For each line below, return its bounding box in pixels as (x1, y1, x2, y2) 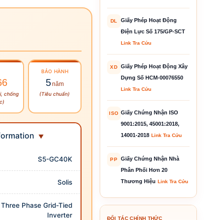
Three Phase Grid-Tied (1, 201, 73, 209)
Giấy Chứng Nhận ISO (120, 109, 178, 115)
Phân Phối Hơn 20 (120, 166, 167, 173)
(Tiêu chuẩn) (39, 90, 70, 97)
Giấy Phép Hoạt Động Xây (120, 63, 188, 69)
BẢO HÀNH (41, 68, 68, 74)
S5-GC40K (38, 155, 73, 163)
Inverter (47, 211, 73, 219)
